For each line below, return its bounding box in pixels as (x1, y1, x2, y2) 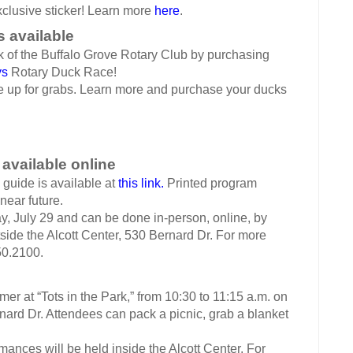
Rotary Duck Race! (8, 65, 117, 80)
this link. (118, 176, 164, 191)
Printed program (164, 176, 257, 191)
